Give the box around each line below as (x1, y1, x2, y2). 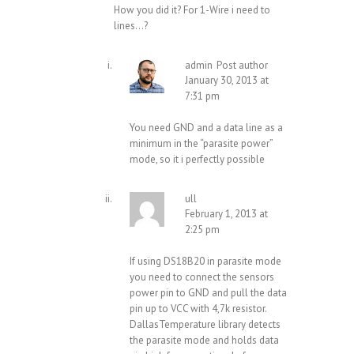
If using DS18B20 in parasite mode (130, 254, 281, 269)
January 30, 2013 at (185, 73, 269, 88)
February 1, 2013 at (185, 207, 268, 221)
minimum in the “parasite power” (130, 137, 273, 151)
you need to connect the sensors (130, 270, 274, 284)
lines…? (114, 19, 148, 33)
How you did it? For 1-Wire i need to (114, 3, 270, 17)
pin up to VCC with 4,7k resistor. (130, 302, 266, 316)
